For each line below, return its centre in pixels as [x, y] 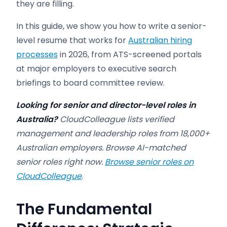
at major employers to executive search [96, 69]
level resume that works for [72, 40]
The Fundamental [84, 209]
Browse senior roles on [149, 162]
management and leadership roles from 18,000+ [113, 134]
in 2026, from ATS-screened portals [130, 54]
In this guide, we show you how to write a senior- [111, 26]
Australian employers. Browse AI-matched [101, 148]
